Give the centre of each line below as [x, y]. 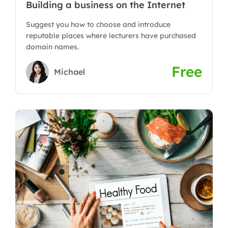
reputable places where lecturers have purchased [111, 36]
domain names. [52, 47]
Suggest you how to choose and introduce [98, 24]
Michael [69, 72]
